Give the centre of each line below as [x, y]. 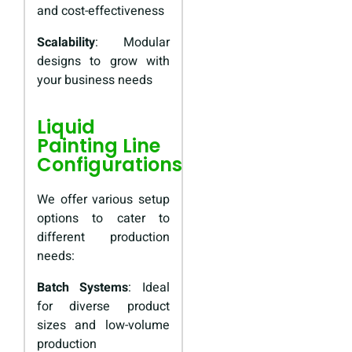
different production [103, 238]
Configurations [110, 165]
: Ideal [149, 288]
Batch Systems [83, 288]
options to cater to [103, 219]
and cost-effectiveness [101, 11]
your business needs [95, 81]
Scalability [66, 43]
